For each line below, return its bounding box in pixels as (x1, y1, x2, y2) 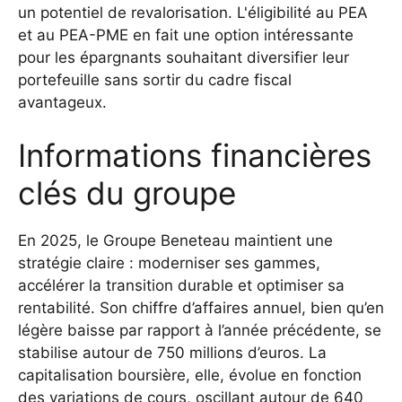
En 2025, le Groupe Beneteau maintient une (18, 232, 333, 250)
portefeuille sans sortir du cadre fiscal (18, 70, 292, 89)
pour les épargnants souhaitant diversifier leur (18, 48, 349, 66)
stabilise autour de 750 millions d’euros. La (18, 344, 327, 363)
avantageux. (18, 92, 107, 111)
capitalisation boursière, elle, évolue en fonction (18, 366, 362, 385)
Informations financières (18, 136, 371, 175)
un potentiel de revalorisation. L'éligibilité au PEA (18, 3, 368, 22)
